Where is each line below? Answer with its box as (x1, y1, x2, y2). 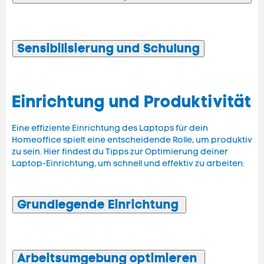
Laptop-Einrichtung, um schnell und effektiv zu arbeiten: (12, 159, 244, 169)
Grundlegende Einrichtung (17, 197, 181, 213)
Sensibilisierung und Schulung (17, 41, 200, 57)
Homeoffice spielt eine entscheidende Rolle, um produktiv (12, 135, 252, 146)
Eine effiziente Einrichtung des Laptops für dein (12, 123, 208, 134)
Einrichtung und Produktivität (12, 91, 252, 113)
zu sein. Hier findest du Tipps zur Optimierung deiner (12, 147, 228, 157)
